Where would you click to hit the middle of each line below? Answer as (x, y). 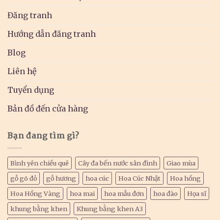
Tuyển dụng (31, 90)
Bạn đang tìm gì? (43, 136)
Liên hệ (22, 71)
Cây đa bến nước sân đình (118, 163)
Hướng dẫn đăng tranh (52, 34)
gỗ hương (61, 178)
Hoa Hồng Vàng (35, 193)
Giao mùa (181, 163)
